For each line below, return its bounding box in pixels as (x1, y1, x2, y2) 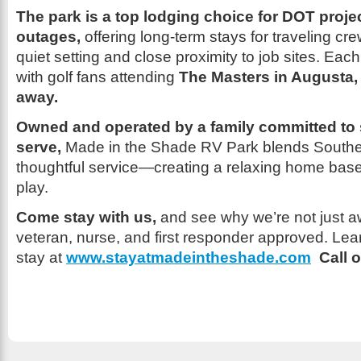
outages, (16, 28, 81, 45)
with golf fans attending (16, 68, 179, 85)
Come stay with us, (16, 209, 156, 226)
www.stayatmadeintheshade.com (66, 249, 311, 266)
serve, (16, 139, 61, 156)
